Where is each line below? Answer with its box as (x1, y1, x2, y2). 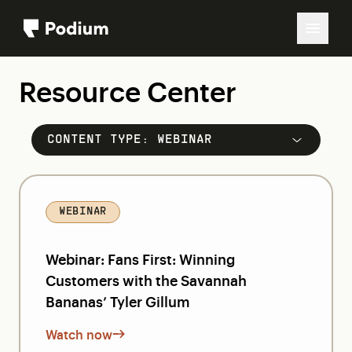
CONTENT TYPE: (47, 134, 157, 145)
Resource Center (19, 71, 236, 109)
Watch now (46, 325, 112, 343)
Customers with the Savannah (46, 270, 247, 289)
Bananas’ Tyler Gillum (46, 291, 190, 310)
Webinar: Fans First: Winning (46, 249, 235, 268)
